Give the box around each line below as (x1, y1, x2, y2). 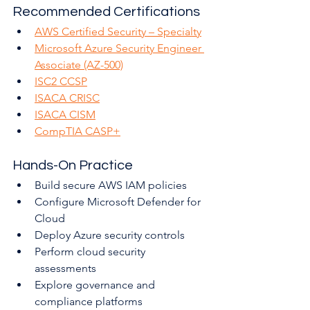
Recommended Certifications (12, 5, 200, 19)
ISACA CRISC (35, 91, 100, 105)
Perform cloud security (35, 245, 148, 259)
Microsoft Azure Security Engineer (35, 42, 204, 55)
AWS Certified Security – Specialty (35, 25, 201, 39)
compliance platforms (35, 295, 143, 309)
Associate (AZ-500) (35, 58, 123, 72)
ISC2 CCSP (35, 75, 87, 89)
